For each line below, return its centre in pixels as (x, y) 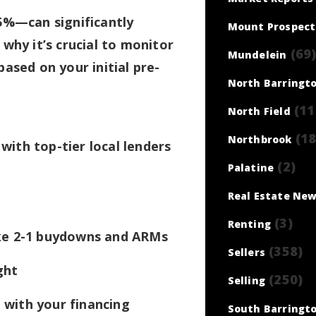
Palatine (251, 168)
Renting (249, 224)
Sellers (247, 252)
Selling (247, 280)
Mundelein (257, 55)
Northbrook (260, 139)
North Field (259, 111)
